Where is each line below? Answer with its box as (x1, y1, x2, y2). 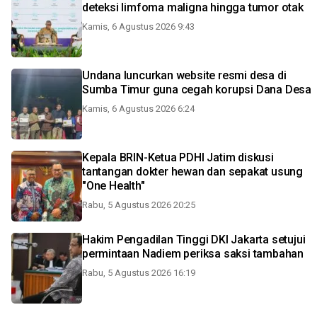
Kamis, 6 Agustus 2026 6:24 (82, 103, 195, 114)
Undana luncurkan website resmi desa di (82, 69, 287, 82)
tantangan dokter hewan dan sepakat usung (82, 165, 303, 178)
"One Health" (82, 179, 145, 192)
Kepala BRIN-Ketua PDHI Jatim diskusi (82, 151, 274, 164)
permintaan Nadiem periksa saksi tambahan (82, 247, 304, 260)
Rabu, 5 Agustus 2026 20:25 (82, 200, 195, 210)
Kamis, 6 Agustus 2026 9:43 (82, 21, 195, 32)
